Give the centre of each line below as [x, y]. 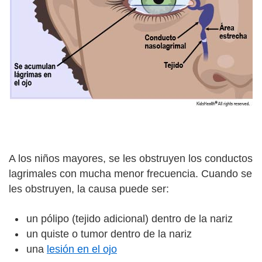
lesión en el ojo [82, 249]
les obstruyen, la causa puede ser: [90, 189]
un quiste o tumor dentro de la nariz [109, 234]
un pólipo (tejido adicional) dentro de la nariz [131, 218]
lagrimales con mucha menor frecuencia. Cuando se [130, 174]
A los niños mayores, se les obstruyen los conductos [131, 158]
